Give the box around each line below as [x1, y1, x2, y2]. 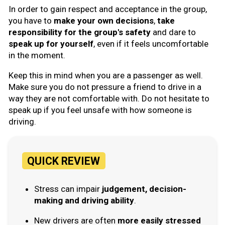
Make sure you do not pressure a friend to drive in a [9, 82, 201, 92]
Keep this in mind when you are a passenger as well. [9, 70, 203, 81]
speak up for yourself [9, 39, 93, 49]
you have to [9, 16, 54, 26]
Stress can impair [34, 183, 102, 194]
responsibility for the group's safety [9, 27, 151, 38]
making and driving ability [34, 195, 134, 205]
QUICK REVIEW [27, 154, 100, 167]
